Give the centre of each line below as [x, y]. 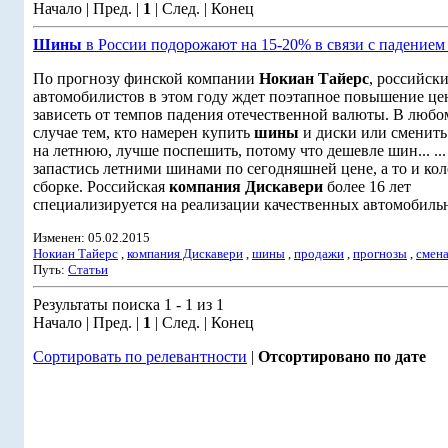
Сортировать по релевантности [140, 356]
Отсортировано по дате [342, 356]
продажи [319, 253]
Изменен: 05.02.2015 [91, 237]
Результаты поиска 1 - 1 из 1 [128, 304]
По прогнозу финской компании [146, 78]
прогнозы [380, 253]
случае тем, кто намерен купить [143, 132]
